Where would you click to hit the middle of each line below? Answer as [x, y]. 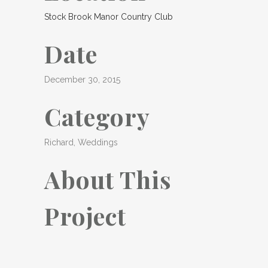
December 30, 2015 [82, 80]
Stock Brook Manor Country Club [109, 17]
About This [108, 179]
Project [85, 216]
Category [97, 116]
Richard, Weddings [81, 142]
